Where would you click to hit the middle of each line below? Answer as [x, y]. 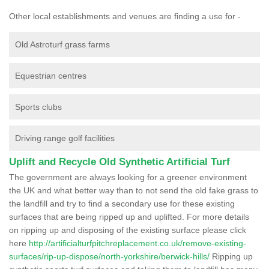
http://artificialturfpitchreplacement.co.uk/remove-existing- [138, 243]
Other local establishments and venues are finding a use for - [125, 16]
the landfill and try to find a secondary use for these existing [122, 203]
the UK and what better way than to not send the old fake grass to [134, 190]
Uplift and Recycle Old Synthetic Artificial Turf [119, 162]
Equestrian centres [51, 75]
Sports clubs [38, 107]
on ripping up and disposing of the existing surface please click [128, 230]
